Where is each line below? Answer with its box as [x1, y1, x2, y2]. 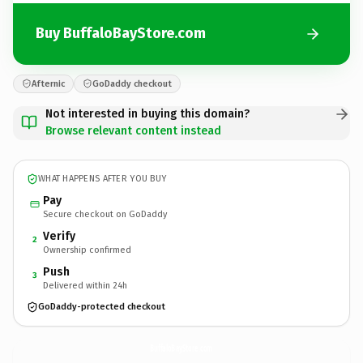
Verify [43, 228, 75, 243]
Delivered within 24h [43, 280, 127, 291]
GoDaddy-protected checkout [38, 301, 165, 312]
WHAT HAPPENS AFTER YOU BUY [38, 173, 167, 184]
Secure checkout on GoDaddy [43, 208, 167, 220]
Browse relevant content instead [45, 123, 221, 138]
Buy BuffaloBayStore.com [36, 24, 206, 42]
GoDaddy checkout [92, 78, 172, 89]
